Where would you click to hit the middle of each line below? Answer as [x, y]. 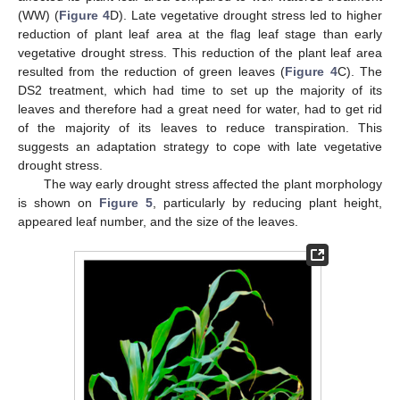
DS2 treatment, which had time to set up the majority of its [200, 90]
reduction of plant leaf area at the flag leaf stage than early [200, 33]
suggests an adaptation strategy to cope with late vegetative [200, 146]
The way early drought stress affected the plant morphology [212, 183]
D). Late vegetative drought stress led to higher [246, 15]
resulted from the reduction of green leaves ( [152, 71]
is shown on [58, 202]
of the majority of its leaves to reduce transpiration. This [200, 127]
